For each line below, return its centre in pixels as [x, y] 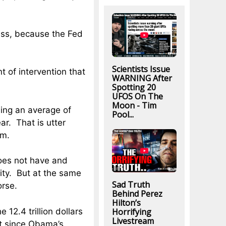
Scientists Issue [141, 69]
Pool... [123, 114]
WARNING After [142, 78]
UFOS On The [137, 96]
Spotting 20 [134, 87]
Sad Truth [131, 184]
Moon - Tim [134, 105]
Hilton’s [126, 203]
